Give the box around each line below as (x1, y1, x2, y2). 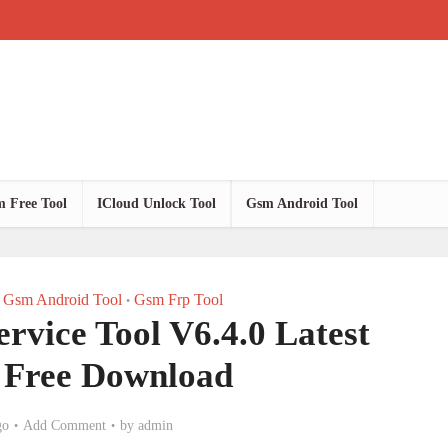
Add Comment (23, 418, 106, 433)
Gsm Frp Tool (133, 291, 223, 308)
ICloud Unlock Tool (97, 196, 216, 211)
